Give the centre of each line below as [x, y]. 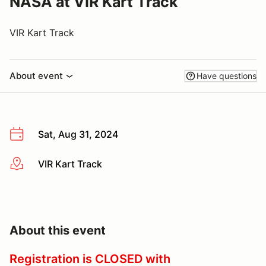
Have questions [227, 76]
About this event [58, 231]
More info [31, 164]
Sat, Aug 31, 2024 [78, 134]
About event [36, 76]
